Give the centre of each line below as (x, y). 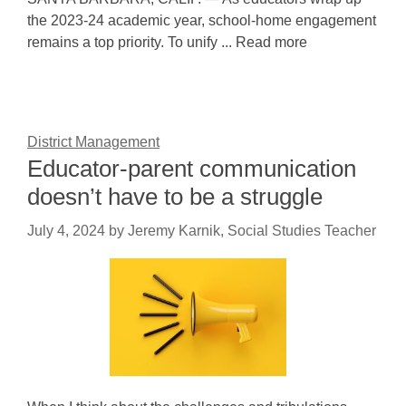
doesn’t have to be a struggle (175, 197)
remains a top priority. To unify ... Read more (167, 42)
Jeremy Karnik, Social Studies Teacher (252, 231)
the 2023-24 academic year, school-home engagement (202, 20)
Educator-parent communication (192, 169)
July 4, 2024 (66, 231)
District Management (93, 142)
